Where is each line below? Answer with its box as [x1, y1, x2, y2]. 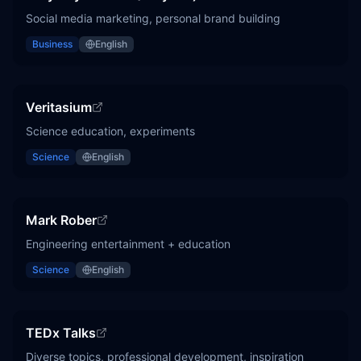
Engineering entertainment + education [26, 237, 230, 251]
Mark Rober [26, 212, 97, 228]
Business [32, 38, 73, 50]
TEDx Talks [26, 325, 96, 341]
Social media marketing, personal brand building [26, 11, 280, 25]
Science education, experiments [26, 124, 195, 138]
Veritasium [26, 99, 92, 115]
